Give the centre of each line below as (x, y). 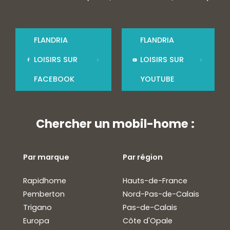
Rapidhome (45, 181)
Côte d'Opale (148, 221)
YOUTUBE (157, 79)
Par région (143, 157)
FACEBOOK (54, 79)
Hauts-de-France (155, 181)
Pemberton (44, 194)
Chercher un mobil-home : (115, 124)
